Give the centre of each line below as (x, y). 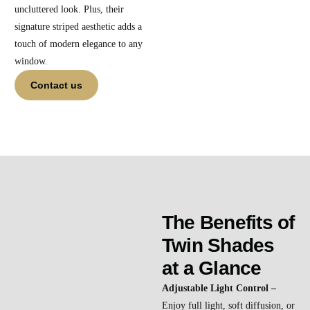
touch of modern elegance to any (79, 44)
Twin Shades (218, 245)
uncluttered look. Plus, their (70, 9)
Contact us (57, 85)
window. (31, 61)
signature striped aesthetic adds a (79, 26)
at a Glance (212, 268)
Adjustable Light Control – (219, 288)
